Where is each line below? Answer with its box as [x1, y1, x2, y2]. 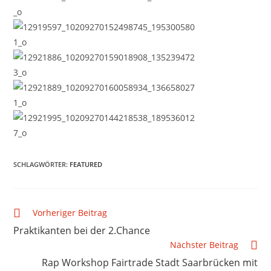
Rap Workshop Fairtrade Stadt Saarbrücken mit [41, 256, 258, 269]
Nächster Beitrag [169, 239, 238, 250]
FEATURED [70, 160, 103, 169]
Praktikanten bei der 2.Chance [13, 224, 151, 237]
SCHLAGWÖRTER [13, 160, 67, 169]
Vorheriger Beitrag [33, 207, 108, 218]
